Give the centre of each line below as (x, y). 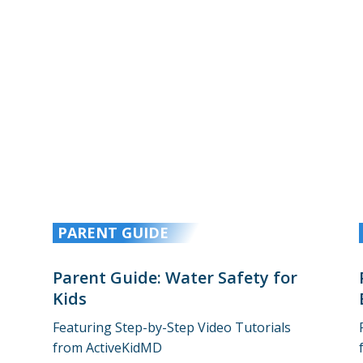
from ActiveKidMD (107, 347)
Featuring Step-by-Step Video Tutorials (171, 327)
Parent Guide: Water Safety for (175, 277)
